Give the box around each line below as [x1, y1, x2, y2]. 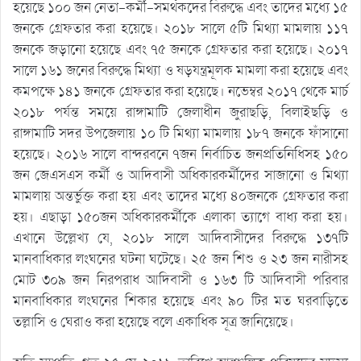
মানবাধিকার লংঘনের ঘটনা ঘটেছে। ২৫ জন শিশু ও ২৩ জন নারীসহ [13, 249, 348, 268]
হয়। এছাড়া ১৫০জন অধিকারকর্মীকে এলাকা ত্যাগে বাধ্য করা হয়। [13, 207, 348, 226]
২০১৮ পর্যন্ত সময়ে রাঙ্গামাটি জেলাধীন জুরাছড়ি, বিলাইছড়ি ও [13, 102, 348, 122]
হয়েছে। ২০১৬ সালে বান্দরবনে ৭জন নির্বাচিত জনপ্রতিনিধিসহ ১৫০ [13, 144, 348, 164]
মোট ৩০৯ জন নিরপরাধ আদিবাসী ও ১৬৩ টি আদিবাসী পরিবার [13, 270, 348, 289]
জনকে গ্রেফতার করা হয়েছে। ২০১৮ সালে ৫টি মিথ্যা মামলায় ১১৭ [13, 19, 348, 38]
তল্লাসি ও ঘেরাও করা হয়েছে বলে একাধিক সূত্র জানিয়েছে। [13, 312, 294, 331]
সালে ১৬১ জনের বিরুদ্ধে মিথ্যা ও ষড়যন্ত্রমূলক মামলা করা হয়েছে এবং [13, 60, 348, 80]
